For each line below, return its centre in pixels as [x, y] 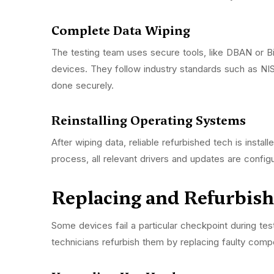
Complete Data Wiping [122, 31]
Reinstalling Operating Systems [150, 121]
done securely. [84, 86]
